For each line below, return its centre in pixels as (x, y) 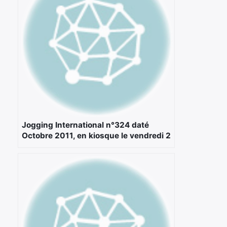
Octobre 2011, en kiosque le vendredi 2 (96, 136)
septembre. (44, 146)
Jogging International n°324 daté (85, 125)
